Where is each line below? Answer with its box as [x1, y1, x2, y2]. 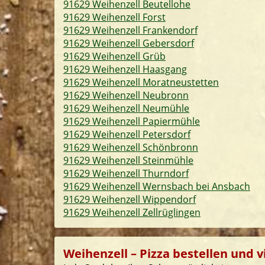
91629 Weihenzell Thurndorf [63, 167, 189, 180]
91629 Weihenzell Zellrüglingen [63, 206, 201, 219]
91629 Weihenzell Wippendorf [63, 193, 196, 206]
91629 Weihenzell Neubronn [63, 89, 189, 102]
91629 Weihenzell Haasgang [63, 63, 187, 76]
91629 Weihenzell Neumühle [63, 102, 189, 115]
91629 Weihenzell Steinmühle [63, 154, 193, 167]
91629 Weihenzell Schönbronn [63, 141, 198, 154]
